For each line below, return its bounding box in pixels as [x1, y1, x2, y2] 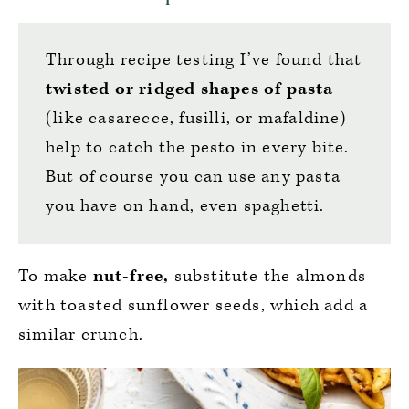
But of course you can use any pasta [46, 164, 341, 188]
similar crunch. [18, 322, 143, 346]
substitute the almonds [169, 264, 367, 288]
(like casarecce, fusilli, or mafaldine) [46, 106, 346, 130]
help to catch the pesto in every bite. [46, 135, 350, 159]
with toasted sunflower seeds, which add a [18, 293, 369, 317]
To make [18, 264, 93, 288]
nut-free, [92, 264, 170, 288]
